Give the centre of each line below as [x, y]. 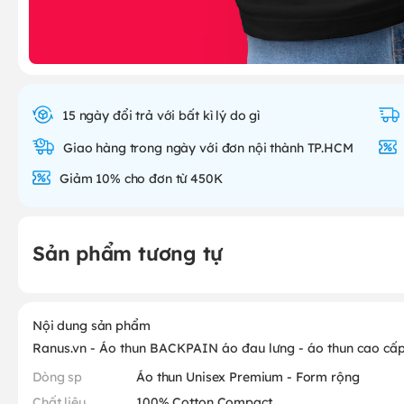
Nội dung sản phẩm [92, 325]
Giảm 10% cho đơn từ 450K [141, 178]
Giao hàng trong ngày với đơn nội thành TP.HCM [208, 147]
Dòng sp [58, 376]
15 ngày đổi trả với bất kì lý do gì [161, 115]
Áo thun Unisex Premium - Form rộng [248, 376]
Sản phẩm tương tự [128, 252]
